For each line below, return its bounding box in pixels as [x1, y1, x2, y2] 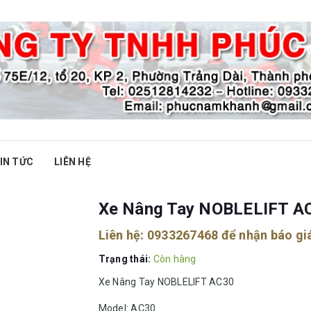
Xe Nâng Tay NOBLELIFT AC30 [98, 276, 234, 288]
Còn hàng [153, 253, 196, 265]
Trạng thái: [98, 253, 153, 265]
